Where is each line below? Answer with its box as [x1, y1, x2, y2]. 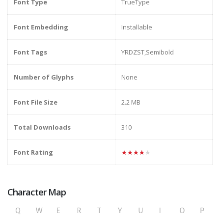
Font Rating [14, 148, 53, 157]
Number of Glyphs [14, 73, 74, 82]
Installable [121, 23, 152, 32]
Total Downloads [14, 123, 71, 132]
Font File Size [14, 98, 57, 107]
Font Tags [14, 48, 47, 57]
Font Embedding [14, 23, 68, 32]
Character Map [7, 186, 66, 198]
